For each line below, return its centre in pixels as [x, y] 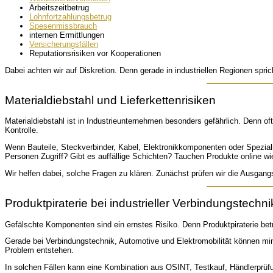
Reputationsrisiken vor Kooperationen [95, 53]
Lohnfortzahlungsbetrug [70, 17]
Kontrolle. [22, 130]
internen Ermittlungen [67, 35]
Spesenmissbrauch [63, 26]
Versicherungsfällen [64, 44]
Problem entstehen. [39, 250]
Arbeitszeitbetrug [59, 8]
